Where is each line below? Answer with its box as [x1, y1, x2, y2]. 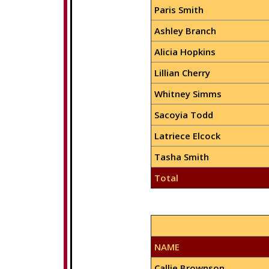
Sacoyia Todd [154, 109, 213, 121]
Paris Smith [154, 4, 204, 16]
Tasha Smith [154, 151, 209, 163]
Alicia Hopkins [154, 46, 216, 58]
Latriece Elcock [154, 130, 220, 142]
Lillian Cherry [154, 67, 210, 79]
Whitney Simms [154, 88, 222, 100]
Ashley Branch [154, 25, 216, 37]
